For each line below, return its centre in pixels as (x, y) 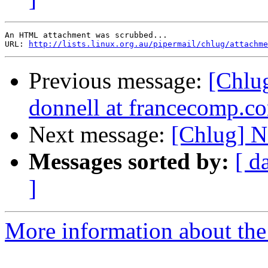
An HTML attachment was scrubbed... (86, 35)
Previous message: (118, 81)
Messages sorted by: (129, 162)
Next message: (100, 135)
